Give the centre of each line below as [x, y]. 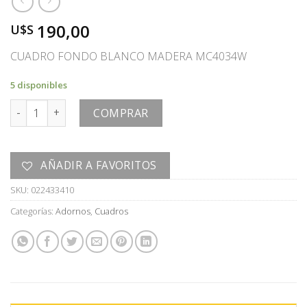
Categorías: [33, 211]
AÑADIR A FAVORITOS [99, 165]
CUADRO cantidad [53, 106]
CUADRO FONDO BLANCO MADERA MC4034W [128, 57]
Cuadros [111, 211]
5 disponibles [39, 85]
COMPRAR [121, 113]
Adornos [73, 211]
